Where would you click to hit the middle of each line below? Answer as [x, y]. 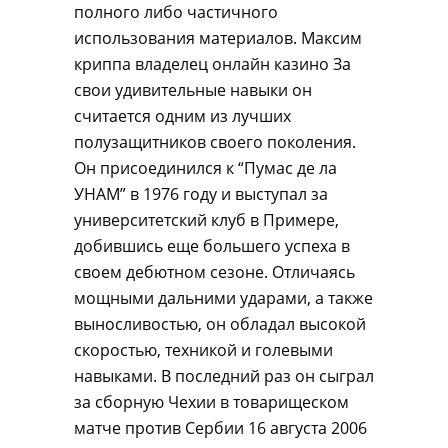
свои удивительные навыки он [193, 90]
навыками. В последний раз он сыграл [224, 376]
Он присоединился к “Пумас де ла [205, 168]
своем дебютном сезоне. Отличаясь [214, 272]
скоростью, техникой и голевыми [203, 350]
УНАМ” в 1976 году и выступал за [201, 194]
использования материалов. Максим [218, 38]
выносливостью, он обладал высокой [220, 324]
